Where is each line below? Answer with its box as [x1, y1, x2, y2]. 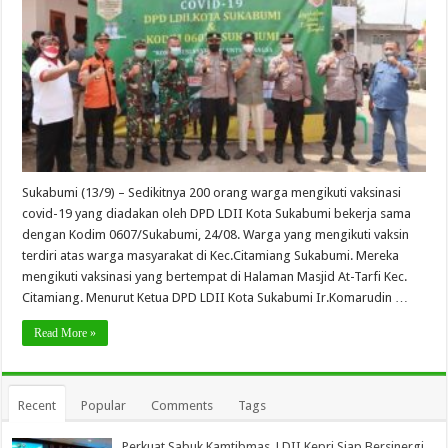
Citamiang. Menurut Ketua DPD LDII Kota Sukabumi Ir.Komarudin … [22, 289, 409, 305]
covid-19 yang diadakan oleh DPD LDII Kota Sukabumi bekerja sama [22, 205, 412, 221]
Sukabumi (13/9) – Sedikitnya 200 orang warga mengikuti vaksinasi [22, 184, 402, 200]
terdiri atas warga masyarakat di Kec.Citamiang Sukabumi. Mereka [22, 247, 400, 263]
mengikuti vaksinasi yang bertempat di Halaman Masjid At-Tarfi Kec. [22, 268, 408, 284]
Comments [151, 397, 214, 413]
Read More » [34, 325, 97, 340]
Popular [81, 397, 127, 413]
